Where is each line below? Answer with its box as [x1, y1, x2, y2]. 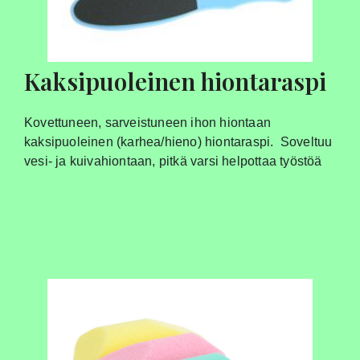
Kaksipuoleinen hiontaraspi [24, 65, 326, 98]
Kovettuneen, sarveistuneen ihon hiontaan [24, 116, 271, 130]
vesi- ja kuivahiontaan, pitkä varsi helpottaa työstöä [24, 154, 322, 169]
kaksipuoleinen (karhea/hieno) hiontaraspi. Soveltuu [24, 135, 333, 149]
